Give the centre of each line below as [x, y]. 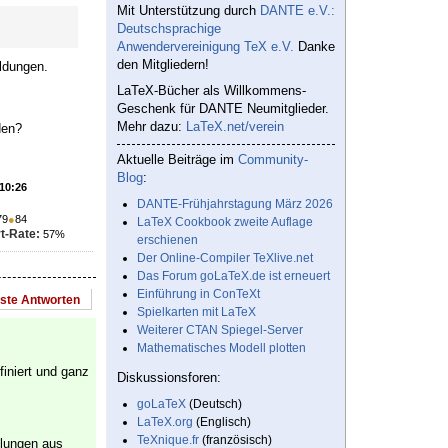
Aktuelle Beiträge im [177, 160]
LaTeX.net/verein [235, 127]
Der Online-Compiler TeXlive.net [225, 258]
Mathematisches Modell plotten [221, 348]
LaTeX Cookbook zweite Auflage [225, 222]
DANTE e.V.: [297, 11]
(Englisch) [222, 422]
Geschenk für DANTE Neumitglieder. [223, 109]
